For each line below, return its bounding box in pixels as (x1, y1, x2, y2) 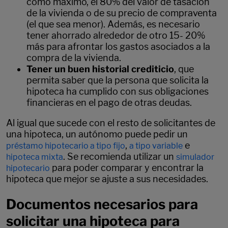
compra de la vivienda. (26, 52, 121, 63)
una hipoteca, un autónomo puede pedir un (6, 128, 188, 139)
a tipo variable (129, 140, 183, 151)
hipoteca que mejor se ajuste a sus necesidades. (6, 173, 208, 184)
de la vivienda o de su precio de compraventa (26, 7, 217, 18)
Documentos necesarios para (6, 196, 198, 213)
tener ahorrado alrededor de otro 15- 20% (26, 30, 205, 41)
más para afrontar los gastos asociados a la (26, 41, 210, 52)
